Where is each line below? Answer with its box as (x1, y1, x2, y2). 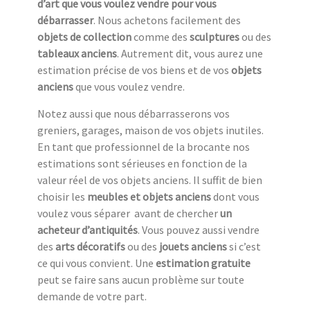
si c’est (227, 239, 261, 253)
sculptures (190, 29, 239, 44)
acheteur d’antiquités (37, 222, 138, 237)
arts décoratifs (55, 239, 127, 253)
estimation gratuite (156, 255, 250, 270)
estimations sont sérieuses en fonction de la (37, 156, 247, 170)
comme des (131, 29, 190, 44)
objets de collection (37, 29, 131, 44)
